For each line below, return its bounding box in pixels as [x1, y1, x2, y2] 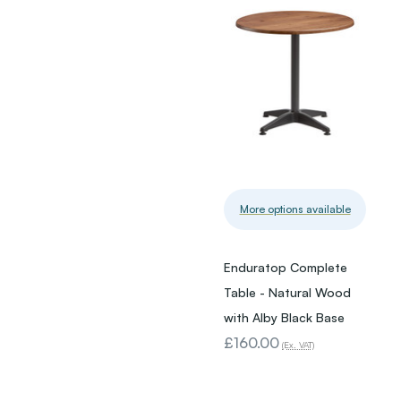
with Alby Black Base [224, 310, 345, 326]
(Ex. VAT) [282, 339, 314, 351]
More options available [239, 202, 351, 217]
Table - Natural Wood [224, 285, 351, 301]
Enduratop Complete [224, 260, 347, 276]
